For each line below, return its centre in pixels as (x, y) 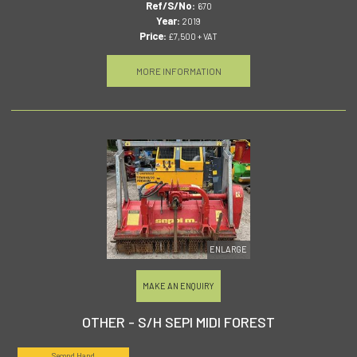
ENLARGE (229, 249)
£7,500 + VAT (192, 36)
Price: (153, 35)
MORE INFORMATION (178, 71)
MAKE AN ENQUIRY (178, 286)
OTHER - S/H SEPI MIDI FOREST (178, 322)
